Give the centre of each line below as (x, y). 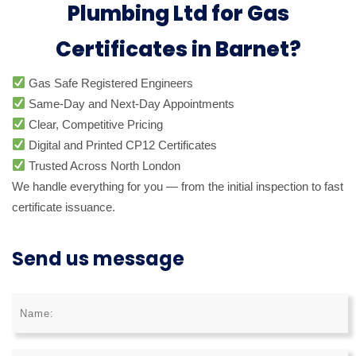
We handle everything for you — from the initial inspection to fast (178, 186)
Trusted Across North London (103, 165)
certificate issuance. (64, 207)
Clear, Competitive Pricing (95, 124)
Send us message (98, 258)
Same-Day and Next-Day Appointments (130, 103)
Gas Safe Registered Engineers (110, 83)
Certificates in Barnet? (178, 50)
